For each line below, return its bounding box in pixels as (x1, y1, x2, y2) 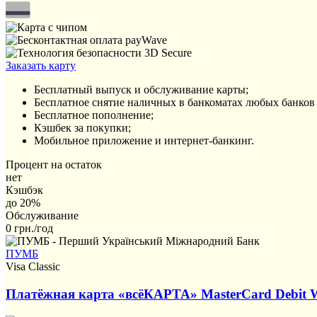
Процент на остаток (6, 158, 102, 171)
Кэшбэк (6, 184, 43, 197)
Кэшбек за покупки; (34, 122, 131, 134)
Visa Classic (6, 260, 60, 273)
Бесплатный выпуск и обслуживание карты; (34, 83, 248, 96)
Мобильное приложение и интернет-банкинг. (34, 134, 254, 147)
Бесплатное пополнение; (34, 109, 154, 122)
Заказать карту (6, 59, 76, 72)
